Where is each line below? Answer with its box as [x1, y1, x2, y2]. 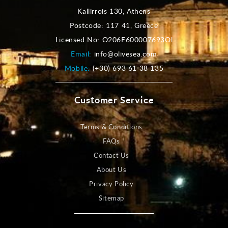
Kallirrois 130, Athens [77, 6, 151, 16]
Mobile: [64, 63, 93, 73]
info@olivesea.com [94, 49, 157, 59]
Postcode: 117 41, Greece [70, 20, 158, 30]
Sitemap [98, 193, 125, 203]
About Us [96, 165, 127, 174]
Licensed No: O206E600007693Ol [55, 35, 173, 44]
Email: [71, 49, 94, 59]
